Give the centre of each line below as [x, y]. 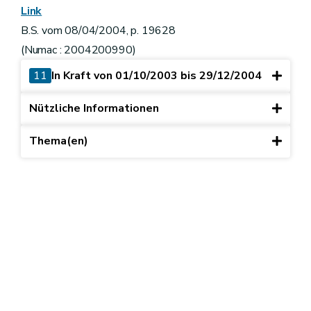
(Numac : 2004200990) [78, 50]
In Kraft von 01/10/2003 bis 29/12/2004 [157, 76]
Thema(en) [59, 141]
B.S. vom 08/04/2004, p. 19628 [98, 30]
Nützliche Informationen [94, 109]
